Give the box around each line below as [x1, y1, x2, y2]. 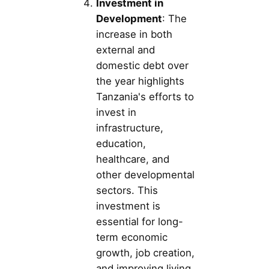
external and [96, 43, 155, 56]
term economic [96, 231, 168, 243]
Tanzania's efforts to [96, 90, 194, 103]
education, [96, 137, 146, 150]
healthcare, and [96, 153, 169, 165]
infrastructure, [96, 121, 163, 134]
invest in [96, 106, 136, 118]
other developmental [96, 168, 195, 181]
